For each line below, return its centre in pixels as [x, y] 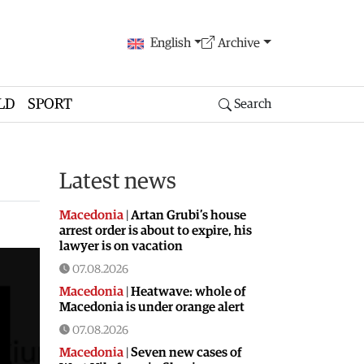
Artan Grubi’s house [188, 215]
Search [251, 104]
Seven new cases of [186, 352]
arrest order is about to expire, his [156, 230]
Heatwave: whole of [188, 291]
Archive [239, 43]
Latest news [118, 181]
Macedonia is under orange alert [152, 307]
